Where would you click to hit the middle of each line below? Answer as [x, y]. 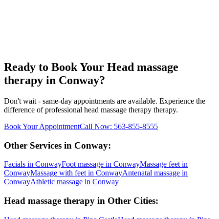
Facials [15, 164]
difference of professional [44, 109]
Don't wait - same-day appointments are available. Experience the [105, 101]
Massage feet [160, 164]
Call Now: [97, 126]
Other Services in [39, 145]
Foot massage [83, 164]
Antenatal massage [151, 173]
